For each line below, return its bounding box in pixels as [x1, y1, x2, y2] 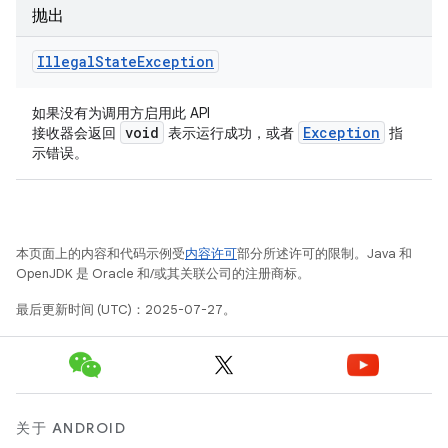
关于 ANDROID [16, 419, 126, 437]
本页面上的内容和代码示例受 [16, 245, 185, 262]
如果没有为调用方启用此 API [32, 104, 210, 122]
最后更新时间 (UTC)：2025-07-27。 [16, 301, 236, 318]
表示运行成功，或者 [164, 124, 298, 142]
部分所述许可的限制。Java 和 [237, 245, 412, 262]
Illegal [37, 52, 95, 71]
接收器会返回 [32, 124, 120, 142]
